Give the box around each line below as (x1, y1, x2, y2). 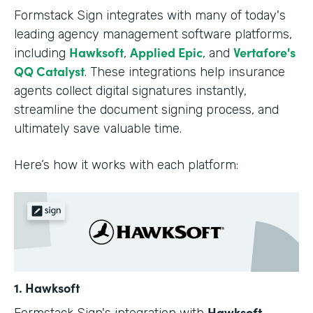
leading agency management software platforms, (14, 27, 292, 43)
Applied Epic (130, 43, 203, 61)
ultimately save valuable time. (14, 121, 182, 137)
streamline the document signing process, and (14, 102, 279, 118)
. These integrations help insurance (85, 64, 285, 80)
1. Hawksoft (14, 278, 80, 296)
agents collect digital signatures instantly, (14, 83, 247, 99)
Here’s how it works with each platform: (14, 157, 238, 173)
